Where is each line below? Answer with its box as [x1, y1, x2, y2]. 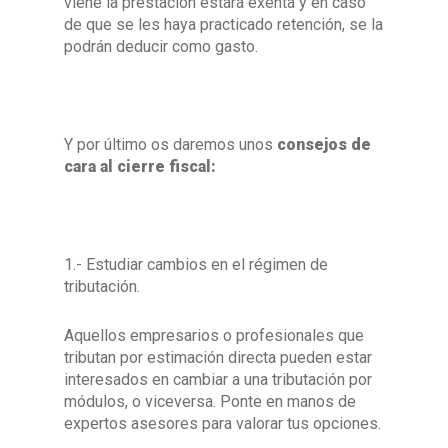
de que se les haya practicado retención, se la [64, 15, 383, 34]
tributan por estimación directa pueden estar [64, 348, 372, 367]
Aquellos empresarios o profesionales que [64, 326, 364, 345]
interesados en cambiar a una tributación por [64, 370, 372, 389]
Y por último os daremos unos [64, 135, 277, 154]
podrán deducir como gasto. [64, 37, 258, 56]
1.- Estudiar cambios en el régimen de [64, 255, 328, 274]
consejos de [277, 135, 371, 154]
